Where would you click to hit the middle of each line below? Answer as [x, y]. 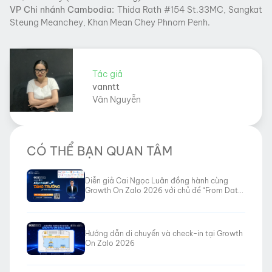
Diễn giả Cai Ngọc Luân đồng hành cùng [157, 180]
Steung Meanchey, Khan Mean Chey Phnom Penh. [111, 22]
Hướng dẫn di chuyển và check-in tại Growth [164, 233]
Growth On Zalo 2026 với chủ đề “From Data [164, 190]
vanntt [106, 87]
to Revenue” [106, 200]
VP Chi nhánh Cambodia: [62, 9]
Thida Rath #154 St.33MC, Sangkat [188, 9]
